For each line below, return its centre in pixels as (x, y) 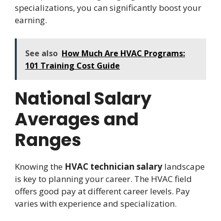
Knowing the (40, 167)
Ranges (48, 140)
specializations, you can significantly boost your (108, 7)
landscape (184, 167)
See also (41, 54)
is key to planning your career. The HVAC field (103, 179)
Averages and (77, 119)
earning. (31, 20)
